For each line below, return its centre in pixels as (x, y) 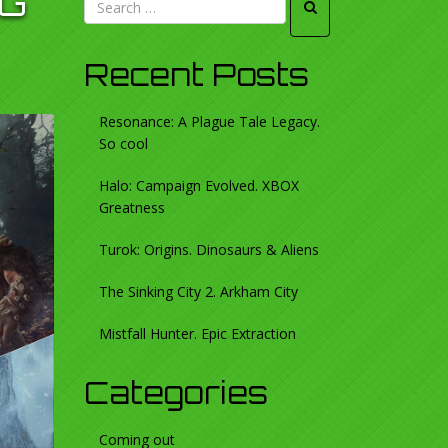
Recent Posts (196, 74)
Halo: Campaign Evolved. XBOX (198, 185)
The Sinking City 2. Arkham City (198, 291)
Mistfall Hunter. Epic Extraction (197, 333)
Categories (175, 392)
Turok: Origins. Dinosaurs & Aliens (208, 249)
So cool (123, 143)
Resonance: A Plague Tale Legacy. (209, 121)
